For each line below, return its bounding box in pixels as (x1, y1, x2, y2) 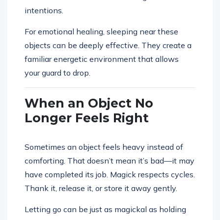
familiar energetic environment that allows (25, 54, 179, 64)
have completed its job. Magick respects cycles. (25, 169, 195, 180)
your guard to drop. (25, 68, 90, 78)
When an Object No (25, 96, 153, 111)
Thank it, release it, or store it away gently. (25, 183, 177, 193)
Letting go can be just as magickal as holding (25, 204, 186, 215)
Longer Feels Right (25, 110, 149, 126)
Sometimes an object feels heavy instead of (25, 142, 183, 152)
